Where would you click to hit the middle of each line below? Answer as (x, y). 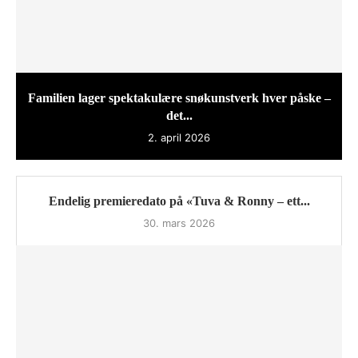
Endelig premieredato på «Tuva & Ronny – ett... (179, 201)
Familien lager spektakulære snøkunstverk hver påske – (179, 98)
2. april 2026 (179, 138)
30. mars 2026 (179, 223)
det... (179, 116)
